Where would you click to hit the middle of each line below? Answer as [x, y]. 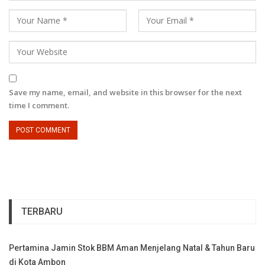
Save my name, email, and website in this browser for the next [125, 92]
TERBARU [42, 211]
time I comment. [39, 105]
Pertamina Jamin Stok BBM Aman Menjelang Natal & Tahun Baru [132, 248]
